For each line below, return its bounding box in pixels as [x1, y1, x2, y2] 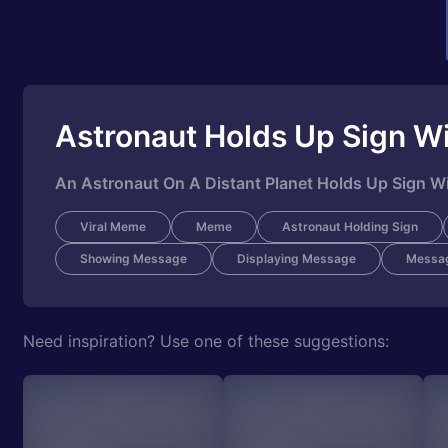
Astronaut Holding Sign [282, 219, 418, 234]
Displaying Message [237, 251, 356, 266]
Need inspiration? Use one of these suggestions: [23, 331, 389, 351]
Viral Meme [80, 219, 146, 234]
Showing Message [80, 251, 187, 266]
